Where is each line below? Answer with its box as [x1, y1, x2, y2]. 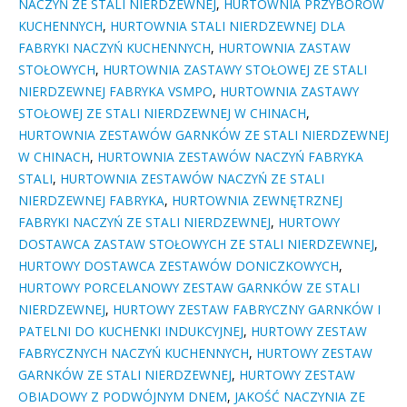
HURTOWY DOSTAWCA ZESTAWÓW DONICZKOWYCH [18, 257, 339, 275]
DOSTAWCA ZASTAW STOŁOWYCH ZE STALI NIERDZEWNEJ [18, 235, 374, 253]
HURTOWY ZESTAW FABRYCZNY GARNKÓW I [113, 301, 381, 319]
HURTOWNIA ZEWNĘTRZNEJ [172, 192, 342, 210]
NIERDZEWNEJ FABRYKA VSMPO [18, 83, 213, 101]
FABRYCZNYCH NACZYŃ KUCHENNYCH [18, 344, 249, 362]
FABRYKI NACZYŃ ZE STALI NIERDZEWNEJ [18, 213, 271, 232]
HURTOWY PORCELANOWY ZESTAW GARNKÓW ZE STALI [18, 279, 360, 297]
